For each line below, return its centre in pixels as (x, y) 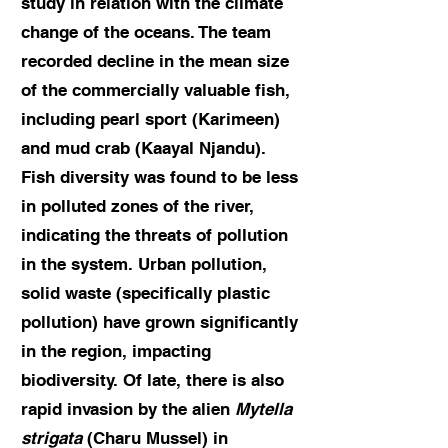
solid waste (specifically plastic (145, 293)
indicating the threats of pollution (154, 235)
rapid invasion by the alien (128, 409)
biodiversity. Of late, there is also (152, 380)
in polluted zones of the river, (137, 206)
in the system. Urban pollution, (144, 264)
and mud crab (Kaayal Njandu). (143, 148)
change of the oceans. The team (146, 32)
